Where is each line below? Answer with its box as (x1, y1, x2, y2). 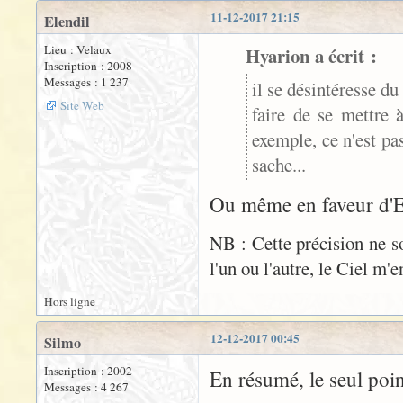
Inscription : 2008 (44, 58, 132, 74)
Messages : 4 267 (44, 379, 129, 395)
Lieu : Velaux (44, 41, 112, 58)
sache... (252, 152, 306, 177)
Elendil (44, 11, 90, 32)
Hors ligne (44, 293, 95, 309)
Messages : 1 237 (44, 74, 129, 90)
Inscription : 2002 (44, 363, 132, 379)
